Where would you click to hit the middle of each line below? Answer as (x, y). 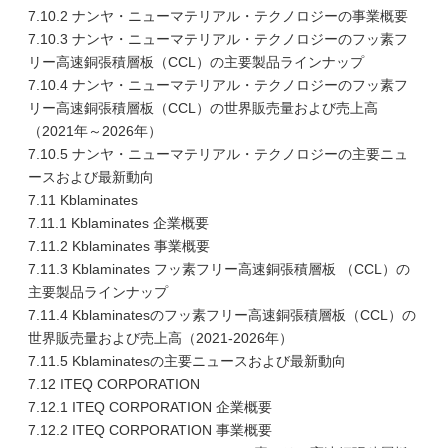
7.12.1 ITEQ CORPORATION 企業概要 (150, 407)
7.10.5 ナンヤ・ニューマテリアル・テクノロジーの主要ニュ (218, 154)
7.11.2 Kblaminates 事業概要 (119, 246)
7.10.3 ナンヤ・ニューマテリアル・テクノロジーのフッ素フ (218, 39)
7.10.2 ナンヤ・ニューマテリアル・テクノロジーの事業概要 (218, 16)
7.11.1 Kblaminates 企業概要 (118, 223)
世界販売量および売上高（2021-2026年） (160, 338)
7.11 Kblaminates (83, 200)
